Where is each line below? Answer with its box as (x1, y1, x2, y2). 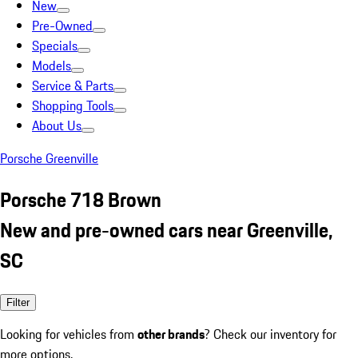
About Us (32, 116, 82, 135)
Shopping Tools (32, 96, 113, 115)
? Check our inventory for (205, 324, 336, 344)
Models (32, 56, 71, 75)
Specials (32, 36, 78, 55)
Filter (6, 296, 30, 308)
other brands (137, 324, 205, 344)
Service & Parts (32, 76, 113, 95)
